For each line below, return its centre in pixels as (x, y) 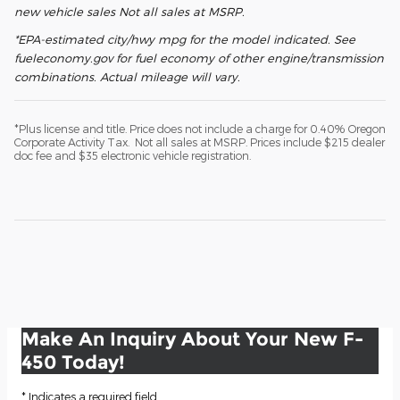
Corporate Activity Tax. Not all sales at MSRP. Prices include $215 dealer (200, 142)
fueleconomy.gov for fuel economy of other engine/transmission (199, 58)
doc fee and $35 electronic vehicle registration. (133, 155)
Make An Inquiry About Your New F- (192, 338)
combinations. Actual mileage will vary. (127, 76)
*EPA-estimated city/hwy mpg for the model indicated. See (185, 39)
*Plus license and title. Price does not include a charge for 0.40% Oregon (200, 128)
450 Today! (73, 362)
